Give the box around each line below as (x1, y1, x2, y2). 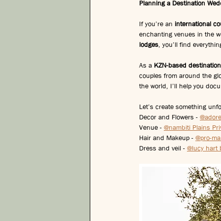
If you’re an (139, 19, 175, 28)
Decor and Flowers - (139, 112, 200, 121)
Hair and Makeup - (139, 133, 195, 142)
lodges (139, 39, 158, 49)
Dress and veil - (139, 143, 187, 152)
